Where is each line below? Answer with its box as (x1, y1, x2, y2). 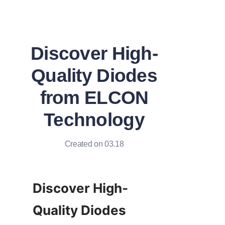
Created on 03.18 (64, 140, 124, 148)
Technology (44, 109, 145, 130)
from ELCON (40, 87, 149, 108)
